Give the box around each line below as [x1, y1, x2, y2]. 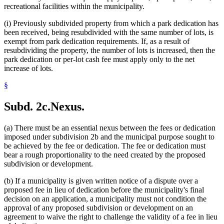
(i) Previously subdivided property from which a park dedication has [4, 18, 218, 27]
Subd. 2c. [4, 99, 50, 113]
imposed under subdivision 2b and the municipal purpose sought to [4, 132, 214, 141]
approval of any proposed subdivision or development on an [4, 203, 193, 212]
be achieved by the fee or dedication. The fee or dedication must [4, 141, 205, 150]
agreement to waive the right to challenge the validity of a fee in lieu [4, 212, 217, 221]
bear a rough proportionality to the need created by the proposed [4, 150, 205, 159]
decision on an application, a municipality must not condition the [4, 194, 206, 203]
